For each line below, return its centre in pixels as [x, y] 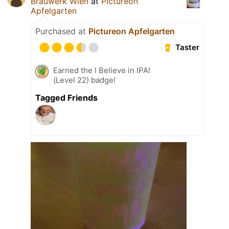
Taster [188, 48]
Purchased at [62, 31]
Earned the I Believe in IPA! [102, 70]
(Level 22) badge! [84, 80]
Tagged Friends [66, 97]
